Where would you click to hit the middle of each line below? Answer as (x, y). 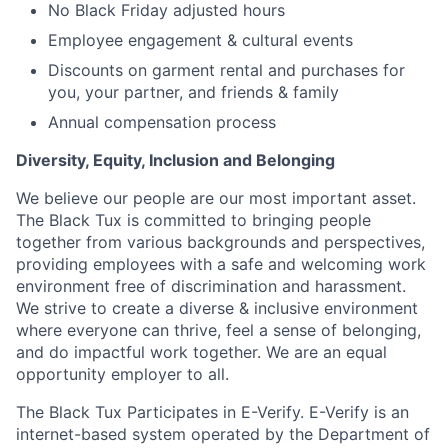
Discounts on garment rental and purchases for (226, 69)
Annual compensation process (162, 121)
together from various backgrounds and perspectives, (220, 241)
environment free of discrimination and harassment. (211, 285)
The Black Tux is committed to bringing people (193, 219)
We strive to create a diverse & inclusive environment (217, 307)
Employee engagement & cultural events (200, 39)
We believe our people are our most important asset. (216, 197)
